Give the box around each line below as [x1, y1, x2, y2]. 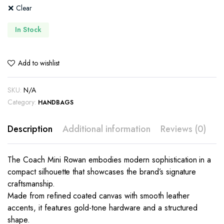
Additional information [62, 122, 151, 135]
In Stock [15, 24, 41, 35]
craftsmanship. [7, 177, 55, 189]
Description [7, 122, 52, 135]
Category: [7, 96, 36, 107]
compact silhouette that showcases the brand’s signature [7, 165, 196, 177]
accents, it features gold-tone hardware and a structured [7, 201, 198, 213]
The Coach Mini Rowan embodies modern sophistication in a [7, 153, 211, 165]
